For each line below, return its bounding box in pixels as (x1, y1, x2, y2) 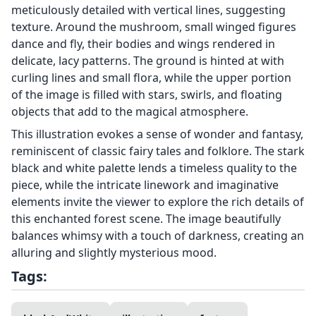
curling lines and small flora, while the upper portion (11, 70, 291, 86)
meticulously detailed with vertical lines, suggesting (11, 2, 286, 18)
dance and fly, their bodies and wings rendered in (11, 36, 275, 52)
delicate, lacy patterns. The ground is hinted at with (11, 53, 284, 69)
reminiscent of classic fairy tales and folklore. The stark (11, 143, 305, 159)
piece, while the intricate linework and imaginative (11, 177, 279, 193)
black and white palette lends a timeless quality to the (11, 160, 297, 176)
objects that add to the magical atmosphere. (11, 104, 248, 120)
